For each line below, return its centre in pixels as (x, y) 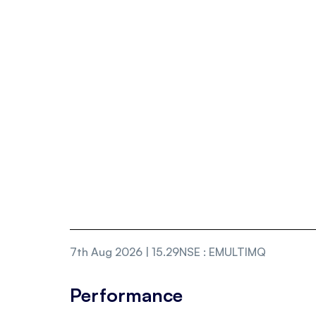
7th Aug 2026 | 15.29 (124, 252)
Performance (126, 294)
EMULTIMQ (237, 252)
